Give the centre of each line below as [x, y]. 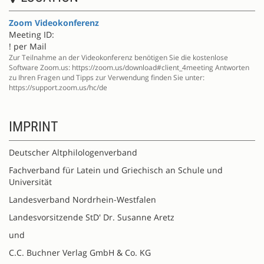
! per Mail [28, 46]
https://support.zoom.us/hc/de [58, 87]
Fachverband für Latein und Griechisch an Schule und [116, 170]
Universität [30, 181]
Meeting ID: [32, 34]
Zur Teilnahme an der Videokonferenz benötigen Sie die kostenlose [118, 57]
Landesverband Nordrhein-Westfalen [82, 199]
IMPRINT [34, 126]
